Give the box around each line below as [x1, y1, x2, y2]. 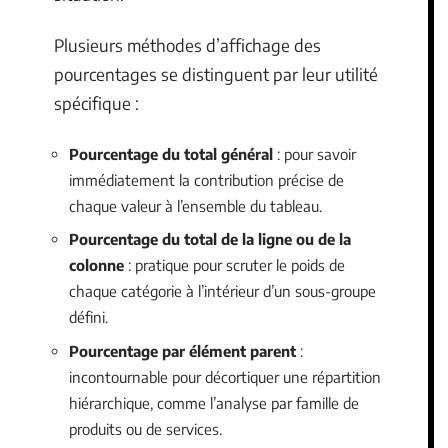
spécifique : [54, 92, 139, 114]
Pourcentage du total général [69, 144, 273, 163]
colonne [69, 256, 124, 274]
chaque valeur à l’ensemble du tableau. [69, 196, 322, 215]
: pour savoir [273, 144, 356, 163]
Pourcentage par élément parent [69, 341, 296, 360]
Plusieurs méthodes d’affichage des [54, 34, 321, 56]
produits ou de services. [69, 419, 222, 438]
